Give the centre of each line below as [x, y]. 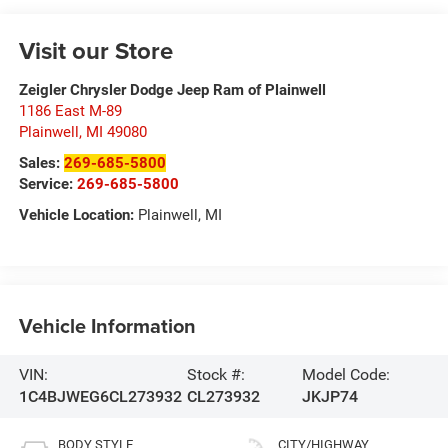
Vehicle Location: [76, 215]
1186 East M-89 [70, 111]
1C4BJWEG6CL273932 [100, 397]
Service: [47, 184]
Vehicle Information [107, 325]
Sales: [41, 163]
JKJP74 [330, 397]
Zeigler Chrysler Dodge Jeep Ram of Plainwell [172, 90]
